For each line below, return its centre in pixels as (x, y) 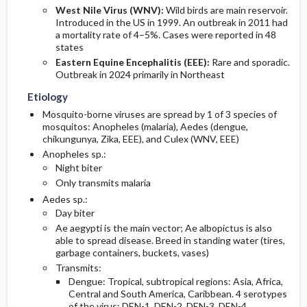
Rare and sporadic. (249, 62)
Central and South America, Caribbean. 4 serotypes (177, 294)
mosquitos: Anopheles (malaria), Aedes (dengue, (145, 126)
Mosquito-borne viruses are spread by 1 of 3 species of (159, 114)
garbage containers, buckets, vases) (132, 253)
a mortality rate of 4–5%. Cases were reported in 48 (165, 35)
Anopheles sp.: (74, 154)
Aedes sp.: (65, 199)
